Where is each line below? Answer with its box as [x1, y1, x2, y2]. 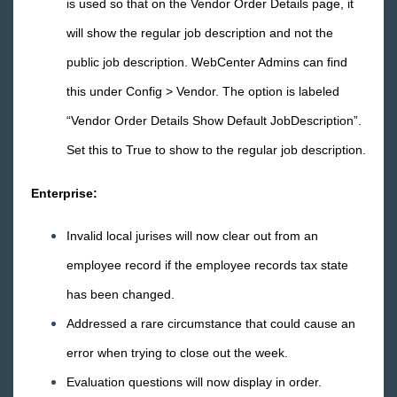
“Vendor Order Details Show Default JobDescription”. [66, 113, 362, 128]
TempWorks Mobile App [49, 343, 202, 360]
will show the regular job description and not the [66, 26, 333, 40]
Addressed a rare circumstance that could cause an [66, 316, 355, 331]
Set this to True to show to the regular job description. [66, 143, 366, 157]
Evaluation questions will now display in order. [66, 375, 322, 389]
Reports [49, 295, 99, 312]
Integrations [49, 199, 126, 216]
